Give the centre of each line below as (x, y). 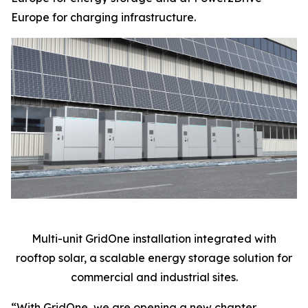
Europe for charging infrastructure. (105, 17)
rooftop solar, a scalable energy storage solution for (154, 257)
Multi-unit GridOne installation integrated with (154, 238)
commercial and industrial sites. (154, 277)
